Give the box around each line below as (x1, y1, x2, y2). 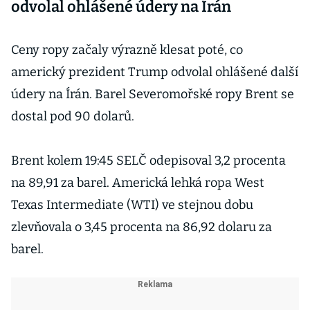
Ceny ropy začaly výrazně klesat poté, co (11, 42, 243, 57)
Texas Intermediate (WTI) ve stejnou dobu (11, 197, 253, 212)
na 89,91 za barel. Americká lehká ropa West (11, 175, 264, 190)
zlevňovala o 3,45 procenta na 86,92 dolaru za (11, 219, 272, 235)
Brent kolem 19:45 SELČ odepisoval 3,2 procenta (11, 153, 286, 168)
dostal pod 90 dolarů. (11, 109, 134, 124)
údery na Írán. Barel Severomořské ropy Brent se (11, 86, 294, 102)
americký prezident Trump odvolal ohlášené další (11, 64, 298, 80)
